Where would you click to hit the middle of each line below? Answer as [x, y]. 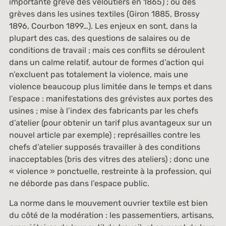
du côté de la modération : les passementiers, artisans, [111, 215]
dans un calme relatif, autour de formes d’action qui [106, 62]
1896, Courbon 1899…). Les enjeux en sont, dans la [103, 26]
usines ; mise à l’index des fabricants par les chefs [103, 111]
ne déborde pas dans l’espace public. [79, 183]
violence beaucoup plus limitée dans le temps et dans [110, 87]
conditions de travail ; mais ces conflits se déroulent [107, 50]
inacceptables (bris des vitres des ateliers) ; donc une [109, 159]
